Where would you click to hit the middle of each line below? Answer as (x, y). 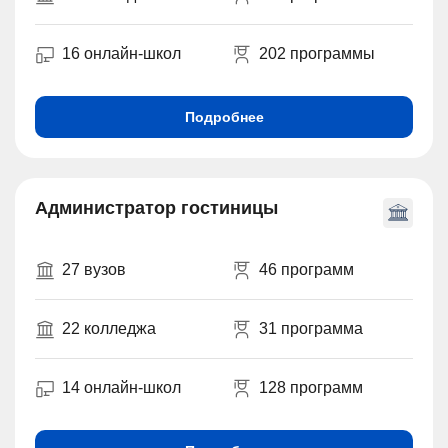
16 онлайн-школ (121, 54)
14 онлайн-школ (121, 388)
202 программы (316, 54)
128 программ (310, 388)
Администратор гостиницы (156, 208)
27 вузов (94, 270)
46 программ (306, 270)
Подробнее (224, 117)
